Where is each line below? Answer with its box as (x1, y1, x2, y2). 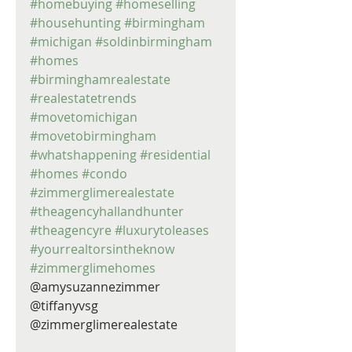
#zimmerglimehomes (30, 259, 156, 277)
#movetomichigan (30, 108, 137, 126)
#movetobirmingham (30, 127, 156, 145)
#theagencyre (30, 222, 112, 239)
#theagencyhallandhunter (30, 203, 184, 220)
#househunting (30, 14, 121, 31)
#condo (82, 165, 127, 182)
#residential (140, 146, 211, 163)
